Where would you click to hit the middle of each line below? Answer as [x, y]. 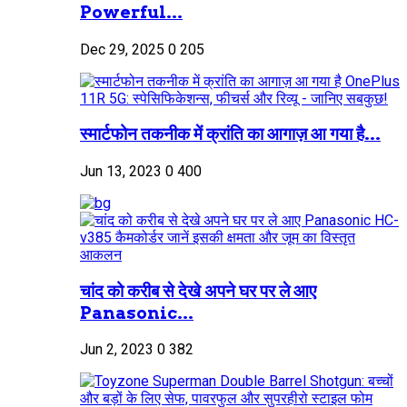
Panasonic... [137, 313]
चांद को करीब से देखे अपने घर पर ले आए [198, 291]
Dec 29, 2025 [122, 49]
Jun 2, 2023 [117, 350]
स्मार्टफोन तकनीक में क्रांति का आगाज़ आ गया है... [230, 134]
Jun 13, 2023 [121, 171]
